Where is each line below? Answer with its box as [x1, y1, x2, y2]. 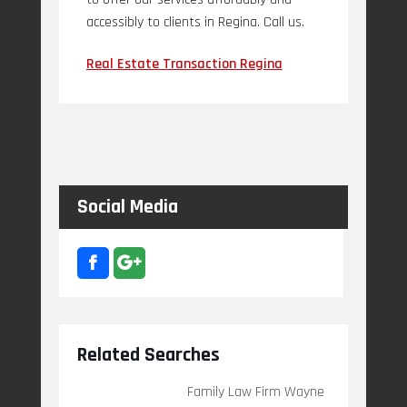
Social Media [76, 194, 178, 221]
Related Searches [76, 342, 220, 369]
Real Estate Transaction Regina [85, 55, 283, 74]
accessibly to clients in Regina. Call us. [85, 13, 304, 33]
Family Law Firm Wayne [186, 382, 324, 402]
